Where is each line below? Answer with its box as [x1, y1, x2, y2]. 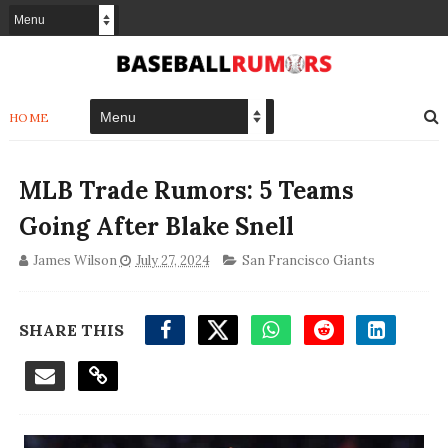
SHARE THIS [18, 320, 124, 341]
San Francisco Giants [241, 252, 375, 270]
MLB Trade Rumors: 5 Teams [18, 175, 354, 207]
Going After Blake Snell [18, 211, 294, 243]
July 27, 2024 [135, 252, 210, 270]
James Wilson [32, 252, 117, 270]
